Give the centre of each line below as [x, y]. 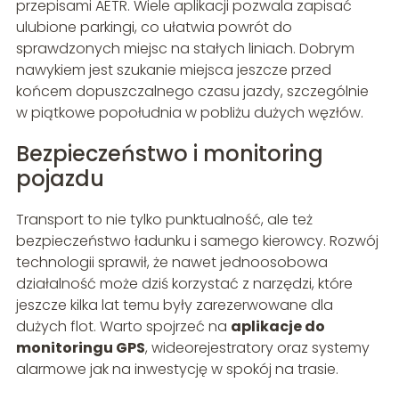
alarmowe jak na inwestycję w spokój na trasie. [177, 370]
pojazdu [60, 179]
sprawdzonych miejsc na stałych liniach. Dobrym [185, 49]
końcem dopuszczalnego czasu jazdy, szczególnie [192, 92]
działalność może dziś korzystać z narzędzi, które [184, 284]
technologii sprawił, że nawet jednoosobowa [171, 263]
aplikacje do [277, 327]
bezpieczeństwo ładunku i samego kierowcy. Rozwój [197, 241]
